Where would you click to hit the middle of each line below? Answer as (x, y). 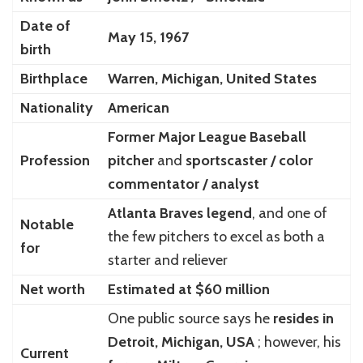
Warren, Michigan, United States (212, 78)
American (138, 107)
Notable (47, 224)
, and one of (289, 213)
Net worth (52, 289)
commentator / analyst (183, 184)
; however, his (297, 342)
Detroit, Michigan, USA (181, 342)
